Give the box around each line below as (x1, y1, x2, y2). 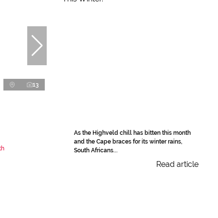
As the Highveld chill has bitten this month (74, 129, 191, 136)
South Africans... (74, 147, 118, 154)
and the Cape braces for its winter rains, (74, 138, 182, 145)
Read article (156, 160, 199, 169)
